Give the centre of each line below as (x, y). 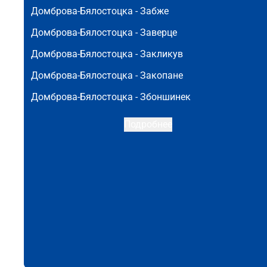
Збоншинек (165, 97)
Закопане (162, 75)
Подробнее (148, 124)
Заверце (159, 32)
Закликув (162, 54)
